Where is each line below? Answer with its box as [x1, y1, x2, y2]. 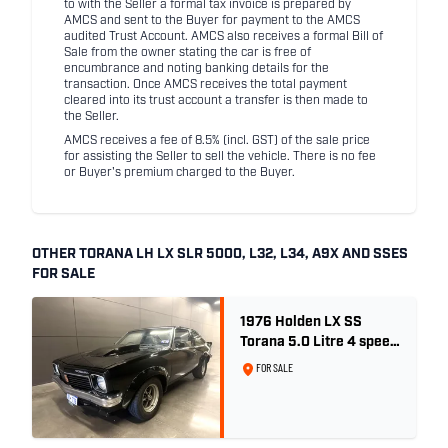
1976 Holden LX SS [240, 315, 362, 330]
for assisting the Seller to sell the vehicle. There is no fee [64, 151, 376, 163]
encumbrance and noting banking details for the [64, 63, 329, 75]
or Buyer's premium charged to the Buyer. [64, 167, 295, 179]
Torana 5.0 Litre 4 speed [240, 335, 398, 350]
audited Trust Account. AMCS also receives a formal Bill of [64, 31, 383, 43]
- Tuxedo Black [240, 355, 334, 370]
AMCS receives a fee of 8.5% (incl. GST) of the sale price [64, 135, 370, 147]
